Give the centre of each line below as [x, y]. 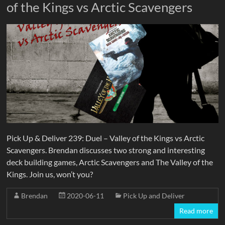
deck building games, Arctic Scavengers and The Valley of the [110, 162]
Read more [196, 210]
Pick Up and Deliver [154, 195]
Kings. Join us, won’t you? [50, 174]
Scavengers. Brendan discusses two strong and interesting [106, 150]
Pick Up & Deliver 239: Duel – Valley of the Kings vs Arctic [106, 138]
